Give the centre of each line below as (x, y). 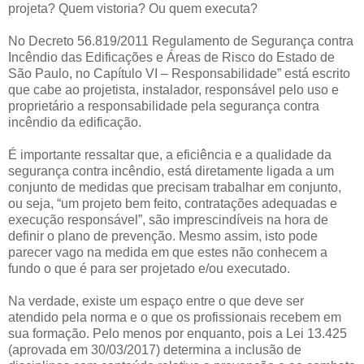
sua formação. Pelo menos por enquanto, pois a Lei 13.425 (178, 334)
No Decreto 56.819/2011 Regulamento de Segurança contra (181, 41)
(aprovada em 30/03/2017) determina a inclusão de (155, 350)
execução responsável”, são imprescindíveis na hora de (168, 220)
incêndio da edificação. (75, 123)
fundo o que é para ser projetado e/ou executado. (149, 269)
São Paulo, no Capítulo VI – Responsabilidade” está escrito (179, 74)
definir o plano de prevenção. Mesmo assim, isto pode (163, 236)
